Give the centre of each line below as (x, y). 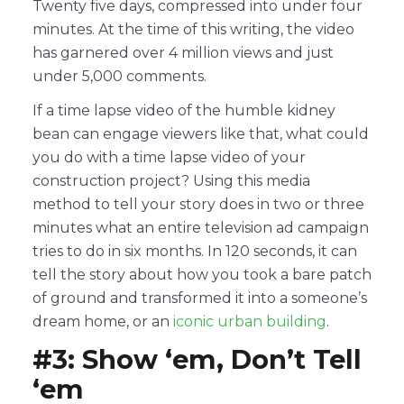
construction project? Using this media (171, 180)
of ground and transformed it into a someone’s (200, 298)
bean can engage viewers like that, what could (201, 133)
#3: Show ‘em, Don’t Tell (197, 359)
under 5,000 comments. (119, 76)
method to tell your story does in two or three (198, 204)
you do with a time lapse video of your (169, 157)
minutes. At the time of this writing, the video (193, 29)
